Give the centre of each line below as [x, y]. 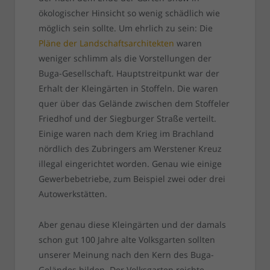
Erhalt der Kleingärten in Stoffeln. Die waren [128, 89]
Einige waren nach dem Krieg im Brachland [126, 134]
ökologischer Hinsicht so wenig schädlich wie [129, 13]
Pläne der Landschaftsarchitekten [106, 43]
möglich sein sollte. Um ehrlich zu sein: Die [125, 28]
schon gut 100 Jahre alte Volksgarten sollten [127, 240]
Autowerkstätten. [73, 194]
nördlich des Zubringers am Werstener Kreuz [130, 149]
